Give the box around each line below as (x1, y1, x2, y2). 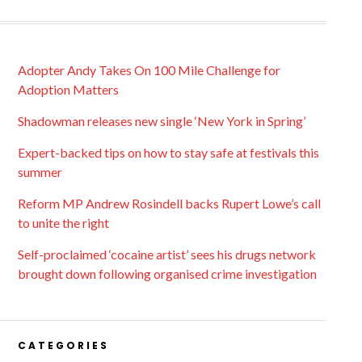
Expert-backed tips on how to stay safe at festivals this (17, 145, 319, 160)
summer (17, 164, 62, 179)
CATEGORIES (17, 339, 109, 352)
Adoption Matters (17, 82, 119, 97)
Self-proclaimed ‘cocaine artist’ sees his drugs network (17, 246, 316, 262)
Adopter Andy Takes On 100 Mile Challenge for (17, 62, 280, 78)
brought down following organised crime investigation (17, 266, 317, 281)
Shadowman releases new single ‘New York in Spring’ (17, 113, 305, 128)
